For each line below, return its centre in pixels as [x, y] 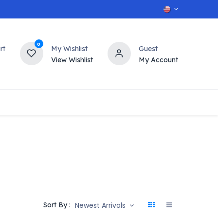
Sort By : [57, 205]
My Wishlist [69, 48]
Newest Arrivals [100, 205]
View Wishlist [72, 60]
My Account [158, 60]
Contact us [54, 102]
